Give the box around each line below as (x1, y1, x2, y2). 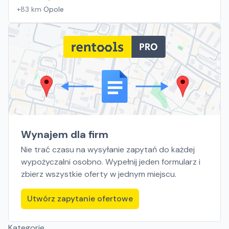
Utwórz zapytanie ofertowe (27, 193, 133, 204)
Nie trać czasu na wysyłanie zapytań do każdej (21, 144, 195, 155)
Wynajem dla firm (21, 128, 108, 141)
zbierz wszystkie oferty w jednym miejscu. (21, 169, 176, 179)
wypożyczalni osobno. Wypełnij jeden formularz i (21, 156, 200, 167)
